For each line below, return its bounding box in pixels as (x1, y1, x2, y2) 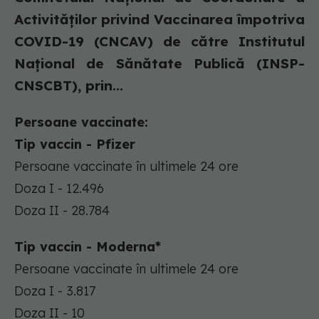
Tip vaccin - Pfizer (14, 136, 135, 153)
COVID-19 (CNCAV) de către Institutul (14, 33, 305, 51)
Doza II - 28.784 (14, 202, 110, 219)
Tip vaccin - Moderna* (14, 239, 161, 256)
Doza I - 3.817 (14, 283, 95, 300)
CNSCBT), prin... (14, 77, 123, 95)
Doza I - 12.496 (14, 180, 104, 197)
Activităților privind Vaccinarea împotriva (14, 11, 305, 28)
